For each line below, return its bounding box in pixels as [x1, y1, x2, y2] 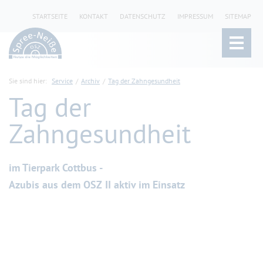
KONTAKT [79, 12, 108, 21]
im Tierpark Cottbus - [9, 161, 103, 174]
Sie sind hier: [9, 76, 49, 85]
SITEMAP [225, 12, 251, 21]
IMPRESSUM [177, 12, 213, 21]
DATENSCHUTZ [120, 12, 166, 21]
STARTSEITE [32, 12, 68, 21]
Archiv [81, 76, 100, 85]
